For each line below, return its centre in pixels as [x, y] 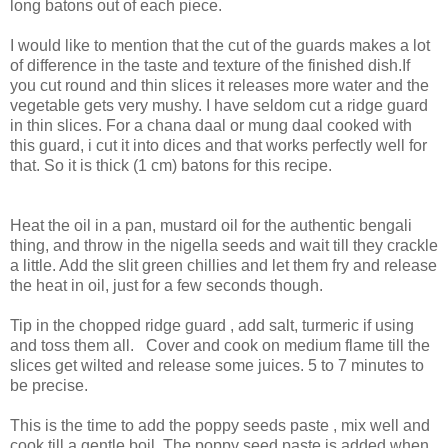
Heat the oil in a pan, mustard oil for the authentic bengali [211, 225]
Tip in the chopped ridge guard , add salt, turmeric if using [212, 325]
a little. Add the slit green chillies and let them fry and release [223, 265]
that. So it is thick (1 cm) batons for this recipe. [171, 165]
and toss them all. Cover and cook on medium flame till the [220, 345]
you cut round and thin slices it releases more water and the [219, 85]
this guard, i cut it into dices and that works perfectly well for [218, 145]
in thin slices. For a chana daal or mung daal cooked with [211, 125]
